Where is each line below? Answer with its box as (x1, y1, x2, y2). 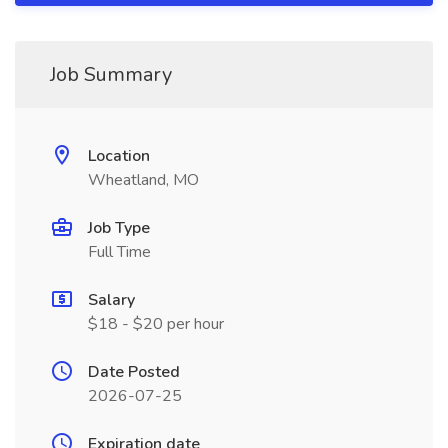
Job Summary (50, 61, 172, 88)
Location (88, 145, 150, 167)
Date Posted (88, 361, 180, 383)
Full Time (88, 241, 151, 263)
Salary (88, 289, 135, 311)
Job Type (88, 217, 150, 239)
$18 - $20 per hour (88, 313, 224, 335)
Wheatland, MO (88, 169, 199, 191)
